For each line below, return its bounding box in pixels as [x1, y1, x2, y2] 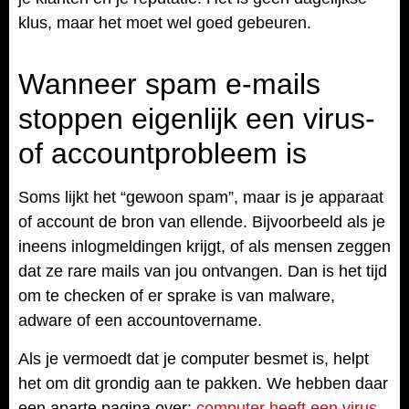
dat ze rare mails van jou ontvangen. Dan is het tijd [18, 262, 387, 281]
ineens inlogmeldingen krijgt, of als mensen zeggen [18, 237, 391, 257]
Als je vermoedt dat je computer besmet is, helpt [18, 349, 369, 368]
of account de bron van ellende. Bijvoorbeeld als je [18, 213, 385, 232]
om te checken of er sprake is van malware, [18, 287, 335, 306]
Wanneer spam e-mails [18, 68, 320, 101]
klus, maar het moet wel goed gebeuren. [18, 14, 311, 33]
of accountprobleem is [18, 137, 307, 171]
